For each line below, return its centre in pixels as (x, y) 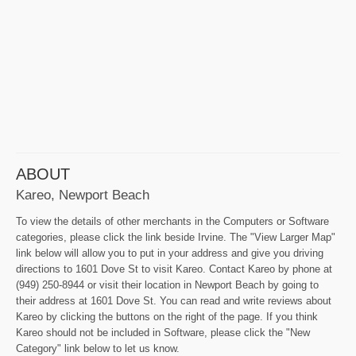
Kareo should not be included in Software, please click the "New (163, 332)
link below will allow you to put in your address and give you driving (170, 253)
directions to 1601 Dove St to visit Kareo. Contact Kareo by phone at (174, 269)
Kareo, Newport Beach (83, 194)
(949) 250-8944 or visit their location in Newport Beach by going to (167, 284)
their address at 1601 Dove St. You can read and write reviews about (174, 300)
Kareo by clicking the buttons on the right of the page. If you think (167, 316)
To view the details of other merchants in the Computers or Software (172, 221)
